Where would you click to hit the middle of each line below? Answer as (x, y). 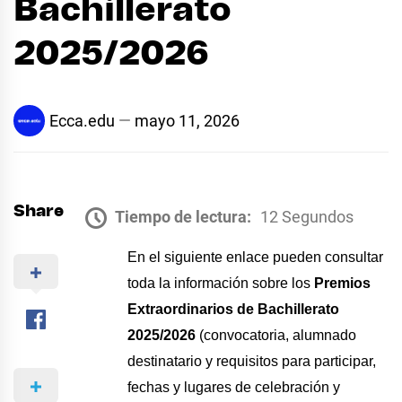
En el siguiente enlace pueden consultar (256, 257)
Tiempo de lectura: (183, 216)
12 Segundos (307, 216)
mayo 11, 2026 (187, 121)
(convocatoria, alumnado (276, 335)
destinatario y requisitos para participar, (252, 361)
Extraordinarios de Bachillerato (234, 309)
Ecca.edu (82, 121)
